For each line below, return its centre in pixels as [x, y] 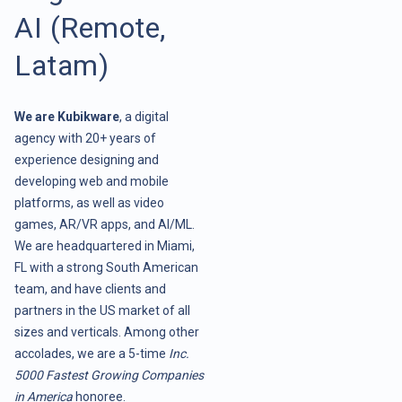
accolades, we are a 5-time [92, 353]
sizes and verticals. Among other [107, 332]
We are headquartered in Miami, [105, 245]
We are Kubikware [67, 116]
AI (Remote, [90, 27]
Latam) [61, 65]
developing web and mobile [92, 181]
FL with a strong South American [106, 267]
